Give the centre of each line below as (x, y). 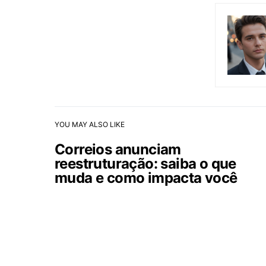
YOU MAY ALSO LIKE (90, 124)
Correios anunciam (118, 149)
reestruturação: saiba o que (145, 164)
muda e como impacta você (146, 178)
